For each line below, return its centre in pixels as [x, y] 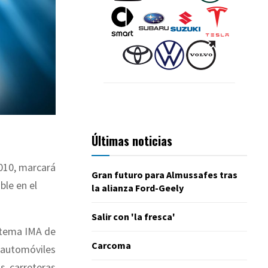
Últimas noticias [132, 140]
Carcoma [111, 245]
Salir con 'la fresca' [133, 216]
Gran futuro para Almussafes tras [165, 174]
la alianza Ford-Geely [138, 188]
